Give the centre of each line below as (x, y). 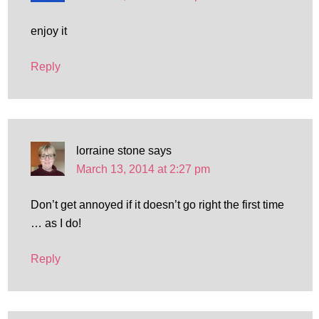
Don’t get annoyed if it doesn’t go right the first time (157, 205)
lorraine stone (110, 151)
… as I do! (56, 223)
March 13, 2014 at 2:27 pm (143, 169)
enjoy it (48, 31)
